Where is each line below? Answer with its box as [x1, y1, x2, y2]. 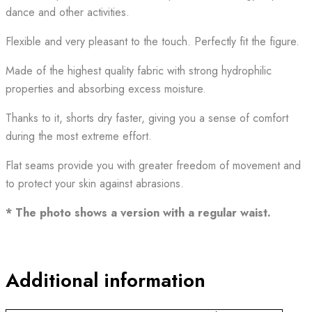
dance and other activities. [6, 4, 130, 21]
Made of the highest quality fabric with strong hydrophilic [6, 63, 272, 79]
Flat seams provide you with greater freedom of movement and [6, 157, 301, 174]
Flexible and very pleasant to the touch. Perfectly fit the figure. [6, 33, 299, 50]
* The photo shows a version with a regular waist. [6, 205, 271, 221]
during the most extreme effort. [6, 128, 152, 145]
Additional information [6, 265, 205, 295]
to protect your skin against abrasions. [6, 175, 184, 192]
